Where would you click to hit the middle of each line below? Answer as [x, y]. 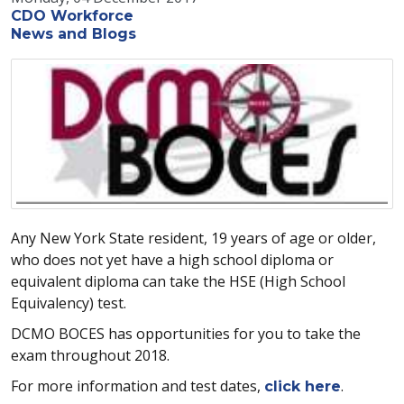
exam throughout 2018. [90, 356]
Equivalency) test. [72, 303]
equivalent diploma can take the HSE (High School [178, 282]
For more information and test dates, [138, 386]
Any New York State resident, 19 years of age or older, [193, 239]
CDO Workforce [72, 16]
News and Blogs [73, 34]
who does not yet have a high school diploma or [172, 260]
